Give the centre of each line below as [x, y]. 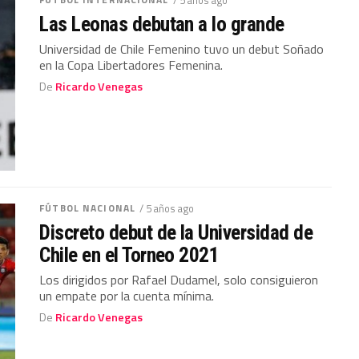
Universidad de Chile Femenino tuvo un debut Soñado [182, 48]
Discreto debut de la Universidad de [176, 232]
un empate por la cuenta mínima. [127, 295]
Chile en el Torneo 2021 [129, 254]
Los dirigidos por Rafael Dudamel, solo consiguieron [179, 279]
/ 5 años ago [167, 208]
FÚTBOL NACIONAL [87, 208]
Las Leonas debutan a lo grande [162, 24]
